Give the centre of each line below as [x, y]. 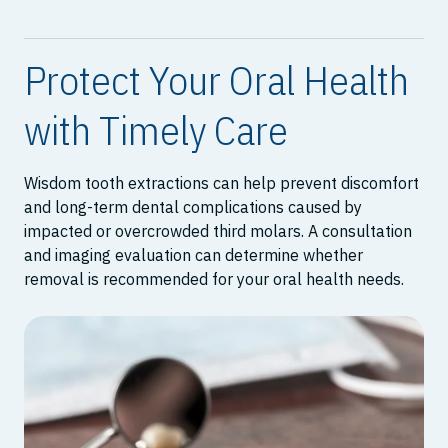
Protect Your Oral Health [216, 80]
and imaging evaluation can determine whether [193, 255]
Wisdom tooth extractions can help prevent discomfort [221, 183]
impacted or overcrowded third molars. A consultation [218, 231]
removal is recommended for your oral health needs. [214, 279]
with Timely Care [156, 130]
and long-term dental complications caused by [193, 207]
